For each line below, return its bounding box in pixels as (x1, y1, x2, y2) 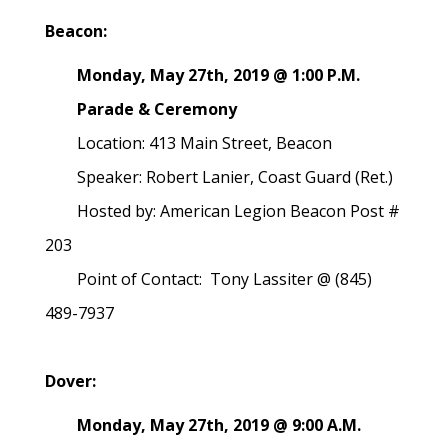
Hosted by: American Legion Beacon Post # (45, 200, 400, 222)
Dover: (45, 370, 96, 392)
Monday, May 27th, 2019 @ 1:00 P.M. (45, 64, 360, 86)
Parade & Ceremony (45, 98, 249, 120)
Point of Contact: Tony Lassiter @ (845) (45, 268, 372, 290)
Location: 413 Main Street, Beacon (45, 132, 332, 154)
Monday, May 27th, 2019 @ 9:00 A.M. (45, 414, 361, 436)
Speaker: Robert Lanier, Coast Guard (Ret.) (45, 166, 397, 188)
